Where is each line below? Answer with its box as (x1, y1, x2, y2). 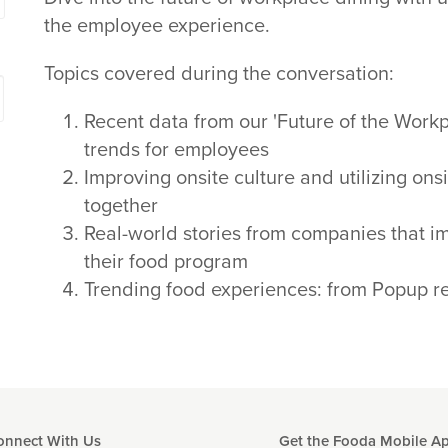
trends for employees (83, 138, 269, 163)
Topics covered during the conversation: (43, 62, 394, 87)
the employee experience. (43, 14, 270, 39)
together (83, 194, 158, 219)
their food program (83, 250, 248, 275)
